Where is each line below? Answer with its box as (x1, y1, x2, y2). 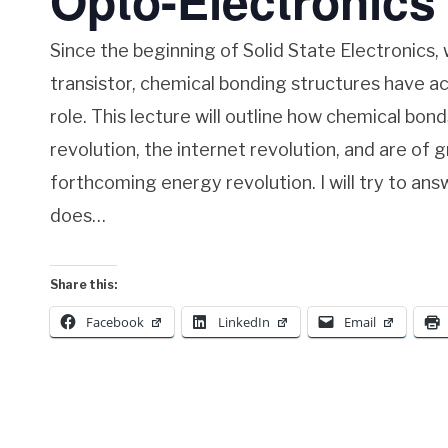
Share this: (50, 277, 117, 293)
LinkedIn (218, 313, 270, 332)
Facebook (86, 313, 144, 332)
